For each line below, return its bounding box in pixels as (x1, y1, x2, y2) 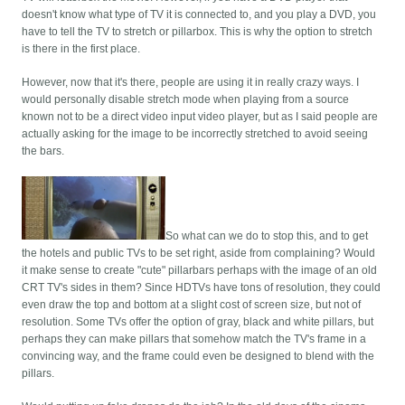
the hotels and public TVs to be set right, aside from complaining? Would (22, 247, 376, 260)
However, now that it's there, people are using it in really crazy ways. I (22, 76, 360, 89)
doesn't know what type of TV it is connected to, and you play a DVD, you (22, 8, 377, 22)
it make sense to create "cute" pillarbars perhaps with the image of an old (22, 264, 378, 278)
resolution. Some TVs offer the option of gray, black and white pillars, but (22, 316, 374, 329)
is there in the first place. (22, 42, 141, 56)
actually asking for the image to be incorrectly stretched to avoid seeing (22, 127, 369, 141)
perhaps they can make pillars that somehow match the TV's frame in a (22, 333, 367, 346)
